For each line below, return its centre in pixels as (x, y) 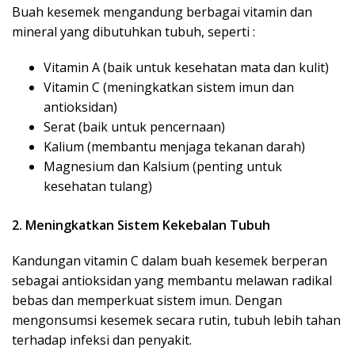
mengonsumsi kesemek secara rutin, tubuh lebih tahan (176, 321)
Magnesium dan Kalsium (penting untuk (163, 167)
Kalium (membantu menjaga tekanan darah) (174, 147)
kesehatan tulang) (98, 187)
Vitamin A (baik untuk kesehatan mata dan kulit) (186, 68)
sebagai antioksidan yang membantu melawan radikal (172, 281)
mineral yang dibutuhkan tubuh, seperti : (134, 32)
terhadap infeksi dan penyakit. (102, 340)
